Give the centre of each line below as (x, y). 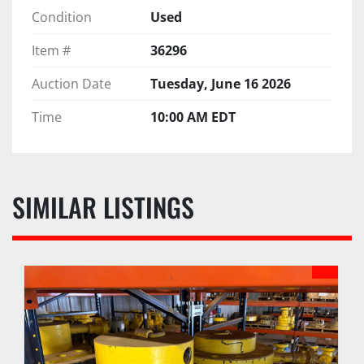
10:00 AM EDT (193, 117)
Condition (62, 17)
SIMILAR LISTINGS (110, 206)
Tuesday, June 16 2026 (221, 83)
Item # (51, 50)
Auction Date (71, 83)
